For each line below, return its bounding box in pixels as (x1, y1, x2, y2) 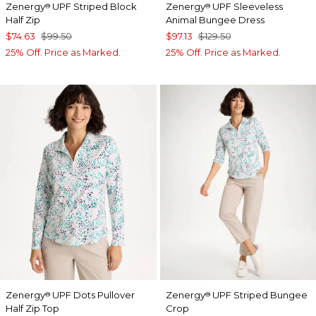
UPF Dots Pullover (50, 289, 135, 301)
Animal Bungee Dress (165, 14, 265, 26)
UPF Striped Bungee (209, 289, 308, 301)
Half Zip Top (6, 303, 59, 315)
